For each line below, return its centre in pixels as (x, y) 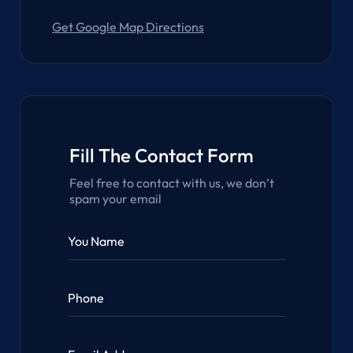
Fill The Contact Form (162, 156)
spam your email (115, 199)
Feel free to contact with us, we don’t (172, 183)
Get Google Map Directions (128, 27)
